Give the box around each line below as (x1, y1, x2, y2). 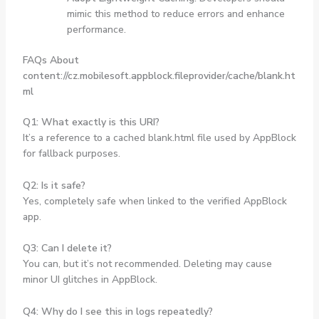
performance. (66, 23, 126, 37)
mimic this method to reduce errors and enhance (66, 7, 285, 21)
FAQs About (22, 53, 79, 68)
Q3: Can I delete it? (22, 241, 112, 256)
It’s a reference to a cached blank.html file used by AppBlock (22, 131, 296, 145)
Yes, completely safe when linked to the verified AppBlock (22, 194, 287, 208)
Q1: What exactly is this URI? (22, 115, 159, 130)
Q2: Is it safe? (22, 178, 85, 192)
